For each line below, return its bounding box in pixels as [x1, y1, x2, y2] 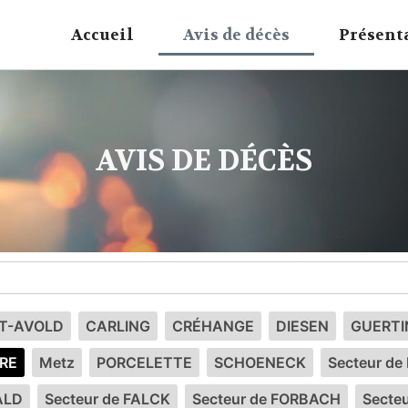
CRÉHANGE [172, 317, 254, 335]
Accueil [71, 25, 134, 45]
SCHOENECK [214, 353, 306, 372]
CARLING [86, 317, 150, 335]
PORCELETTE [97, 353, 192, 372]
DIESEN [276, 317, 329, 335]
